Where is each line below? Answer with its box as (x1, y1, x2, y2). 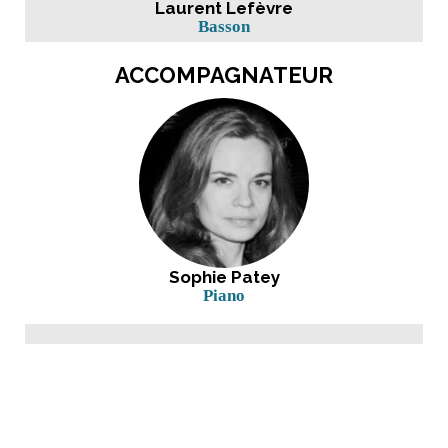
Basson (198, 17, 250, 37)
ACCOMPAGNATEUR (115, 62, 333, 89)
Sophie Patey (168, 267, 280, 288)
